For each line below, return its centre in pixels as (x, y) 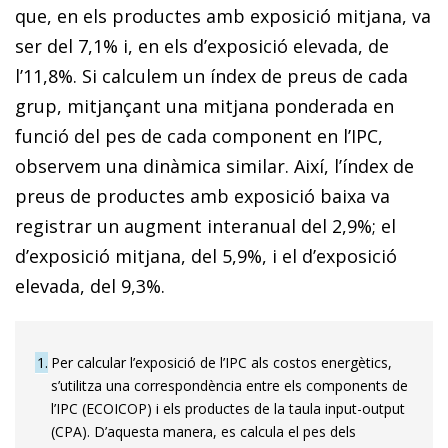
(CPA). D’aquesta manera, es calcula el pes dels (203, 431)
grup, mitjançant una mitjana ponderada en (204, 105)
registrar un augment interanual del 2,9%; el (205, 225)
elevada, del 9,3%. (90, 285)
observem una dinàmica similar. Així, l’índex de (214, 165)
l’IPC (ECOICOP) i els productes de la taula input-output (228, 408)
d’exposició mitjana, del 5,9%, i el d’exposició (206, 255)
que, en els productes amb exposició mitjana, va (223, 15)
